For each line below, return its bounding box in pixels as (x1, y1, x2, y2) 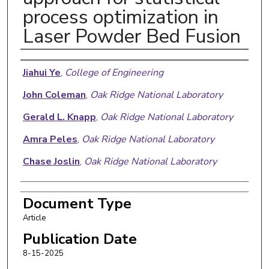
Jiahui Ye (22, 65, 61, 79)
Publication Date (22, 229, 137, 249)
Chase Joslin (22, 154, 80, 168)
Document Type (22, 193, 131, 213)
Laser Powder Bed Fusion (22, 23, 241, 49)
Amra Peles (22, 132, 77, 146)
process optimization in (22, 4, 219, 30)
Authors (20, 52, 77, 71)
